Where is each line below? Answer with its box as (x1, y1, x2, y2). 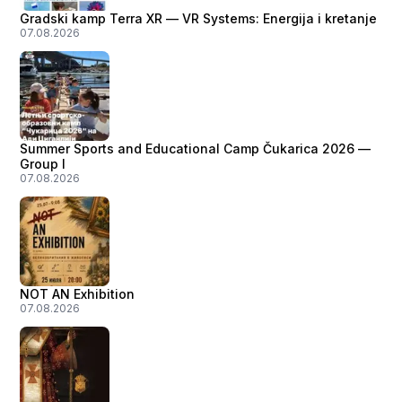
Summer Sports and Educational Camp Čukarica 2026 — (20, 141, 371, 156)
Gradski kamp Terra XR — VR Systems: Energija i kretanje (20, 11, 377, 26)
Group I (20, 156, 66, 171)
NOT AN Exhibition (20, 286, 135, 301)
